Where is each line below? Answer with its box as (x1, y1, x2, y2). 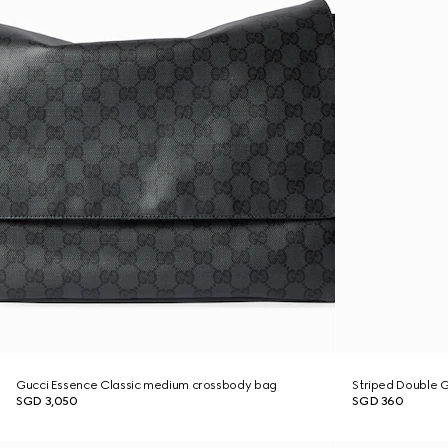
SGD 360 (352, 394, 404, 408)
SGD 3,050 (16, 394, 78, 408)
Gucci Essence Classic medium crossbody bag (16, 378, 277, 392)
